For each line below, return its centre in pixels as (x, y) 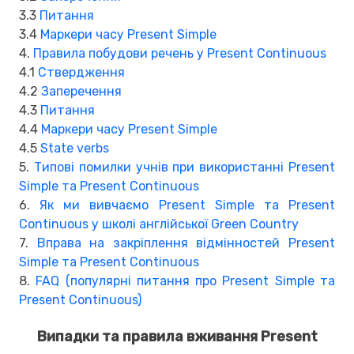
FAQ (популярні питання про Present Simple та (186, 281)
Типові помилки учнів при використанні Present (185, 168)
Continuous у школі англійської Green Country (159, 224)
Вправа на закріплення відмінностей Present (186, 243)
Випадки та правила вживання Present (177, 337)
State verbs (75, 149)
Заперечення (81, 92)
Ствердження (81, 73)
